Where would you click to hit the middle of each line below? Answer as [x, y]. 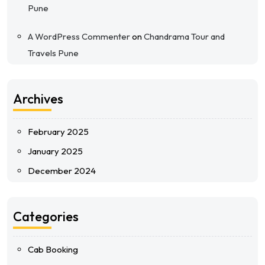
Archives [38, 99]
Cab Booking [53, 249]
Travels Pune [53, 53]
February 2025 [58, 132]
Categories [46, 216]
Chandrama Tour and [184, 36]
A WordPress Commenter [79, 36]
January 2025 [55, 151]
